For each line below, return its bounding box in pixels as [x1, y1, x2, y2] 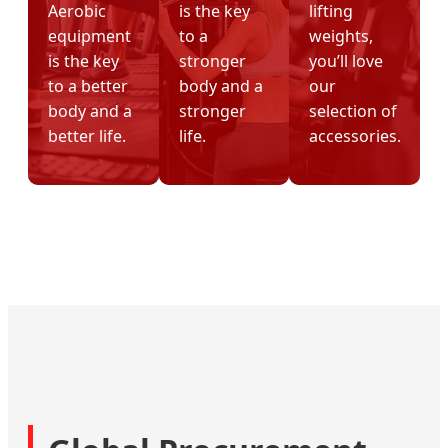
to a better [48, 75, 128, 98]
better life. [48, 125, 126, 148]
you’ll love [309, 50, 384, 73]
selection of [309, 100, 398, 123]
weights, [309, 25, 374, 48]
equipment [48, 25, 131, 48]
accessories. [309, 125, 402, 148]
